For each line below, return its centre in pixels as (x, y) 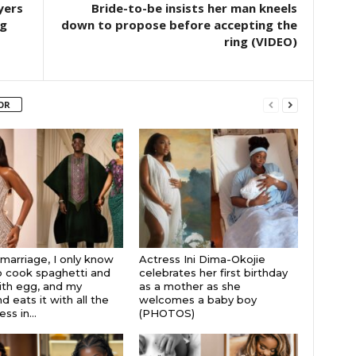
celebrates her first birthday (213, 272)
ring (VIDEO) (260, 41)
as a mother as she (190, 286)
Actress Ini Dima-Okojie (202, 259)
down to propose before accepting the (179, 24)
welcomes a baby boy (197, 299)
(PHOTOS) (166, 313)
